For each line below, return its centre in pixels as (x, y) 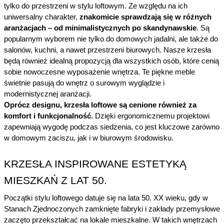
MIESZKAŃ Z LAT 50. (55, 181)
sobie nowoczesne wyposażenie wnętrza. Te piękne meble (99, 72)
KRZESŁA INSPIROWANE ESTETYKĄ (95, 164)
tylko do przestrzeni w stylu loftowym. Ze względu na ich (96, 6)
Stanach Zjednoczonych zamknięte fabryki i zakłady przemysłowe (112, 209)
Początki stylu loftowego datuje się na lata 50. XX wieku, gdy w (106, 198)
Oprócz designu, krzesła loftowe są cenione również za (100, 105)
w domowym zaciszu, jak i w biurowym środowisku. (89, 138)
